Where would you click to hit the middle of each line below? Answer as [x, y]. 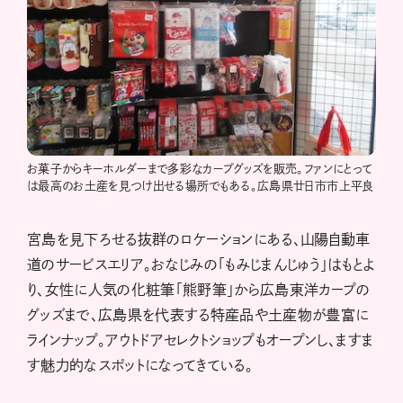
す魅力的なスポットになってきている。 [140, 365]
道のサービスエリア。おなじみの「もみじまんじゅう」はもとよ [201, 264]
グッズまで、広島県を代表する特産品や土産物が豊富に [198, 314]
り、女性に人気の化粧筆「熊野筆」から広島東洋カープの [199, 289]
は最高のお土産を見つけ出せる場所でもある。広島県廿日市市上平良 [201, 185]
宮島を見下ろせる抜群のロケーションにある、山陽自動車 [199, 239]
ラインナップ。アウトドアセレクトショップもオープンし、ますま [201, 340]
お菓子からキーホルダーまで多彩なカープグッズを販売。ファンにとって [200, 168]
